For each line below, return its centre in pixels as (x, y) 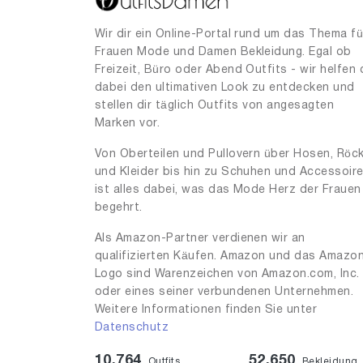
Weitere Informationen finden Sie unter (206, 310)
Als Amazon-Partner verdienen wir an (200, 239)
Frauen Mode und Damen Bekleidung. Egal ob (223, 53)
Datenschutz (132, 328)
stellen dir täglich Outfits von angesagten (215, 106)
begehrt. (119, 208)
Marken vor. (128, 124)
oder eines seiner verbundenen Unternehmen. (224, 293)
